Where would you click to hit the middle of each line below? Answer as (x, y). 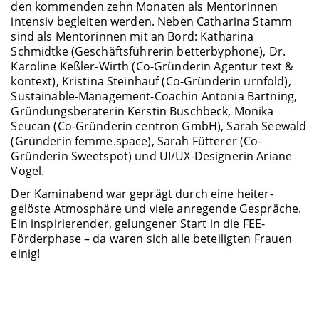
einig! (26, 253)
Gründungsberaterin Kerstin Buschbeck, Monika (142, 111)
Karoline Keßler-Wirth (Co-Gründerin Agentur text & (152, 67)
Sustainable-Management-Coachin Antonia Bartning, (154, 96)
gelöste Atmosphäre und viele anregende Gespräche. (156, 208)
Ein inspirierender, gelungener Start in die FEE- (138, 223)
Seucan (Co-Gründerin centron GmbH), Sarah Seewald (159, 126)
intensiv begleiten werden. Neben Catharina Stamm (152, 22)
